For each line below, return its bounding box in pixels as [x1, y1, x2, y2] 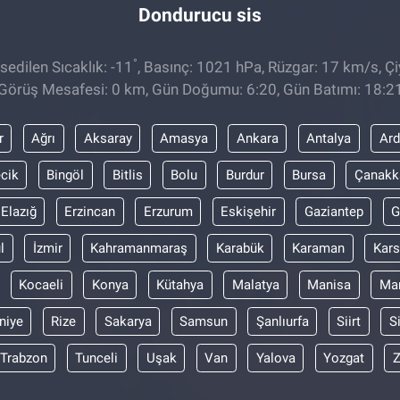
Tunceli [75, 350, 118, 367]
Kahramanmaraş [90, 240, 187, 257]
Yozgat [323, 350, 364, 367]
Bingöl [46, 167, 85, 184]
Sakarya [104, 313, 152, 330]
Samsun [179, 313, 229, 330]
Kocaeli [19, 277, 63, 294]
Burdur [225, 167, 264, 184]
